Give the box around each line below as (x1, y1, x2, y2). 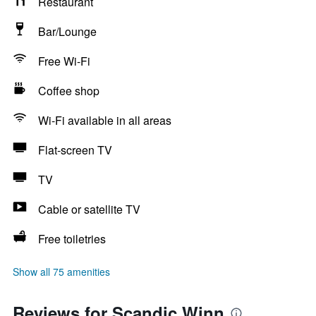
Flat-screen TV (38, 142, 112, 158)
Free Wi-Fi (38, 53, 90, 69)
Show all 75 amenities (13, 265, 110, 279)
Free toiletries (38, 231, 106, 247)
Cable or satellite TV (38, 201, 140, 217)
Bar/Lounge (38, 23, 97, 39)
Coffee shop (38, 83, 99, 99)
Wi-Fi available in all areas (38, 112, 171, 128)
